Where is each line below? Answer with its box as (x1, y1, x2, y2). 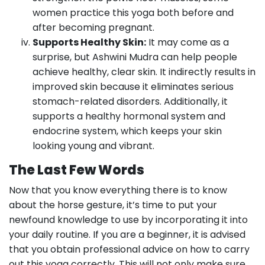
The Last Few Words (9, 161, 144, 179)
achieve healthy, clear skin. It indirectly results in (33, 65, 256, 79)
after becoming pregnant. (33, 21, 154, 34)
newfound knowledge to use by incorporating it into (9, 213, 248, 227)
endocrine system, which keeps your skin (33, 124, 222, 138)
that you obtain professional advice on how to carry (9, 243, 250, 256)
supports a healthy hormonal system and (33, 109, 225, 123)
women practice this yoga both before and (33, 6, 234, 20)
